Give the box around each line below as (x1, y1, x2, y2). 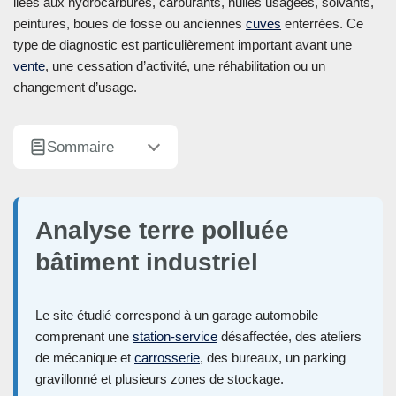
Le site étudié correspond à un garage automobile (35, 308, 318, 324)
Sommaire (47, 139, 114, 156)
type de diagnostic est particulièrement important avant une (13, 37, 352, 53)
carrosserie (134, 350, 200, 366)
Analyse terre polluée (35, 217, 289, 245)
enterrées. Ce (281, 16, 363, 32)
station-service (133, 329, 217, 345)
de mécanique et (35, 350, 134, 366)
